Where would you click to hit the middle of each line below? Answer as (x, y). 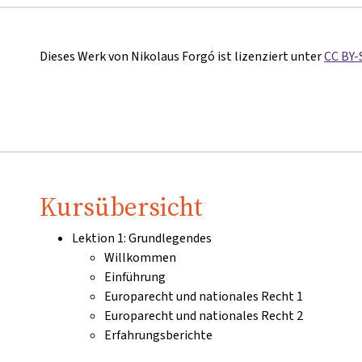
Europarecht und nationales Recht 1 (204, 297)
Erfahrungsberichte (158, 335)
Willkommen (140, 258)
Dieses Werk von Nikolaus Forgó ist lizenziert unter (182, 57)
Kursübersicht (121, 207)
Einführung (135, 277)
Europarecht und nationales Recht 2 (204, 316)
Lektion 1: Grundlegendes (142, 238)
